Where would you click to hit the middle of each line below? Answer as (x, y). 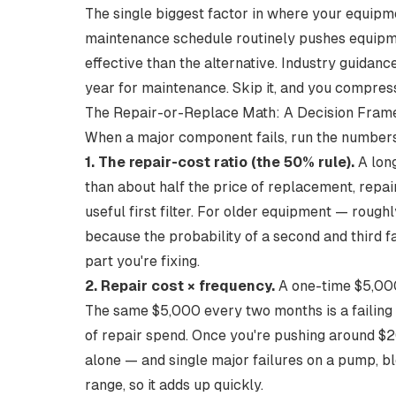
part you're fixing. (142, 261)
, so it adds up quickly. (193, 385)
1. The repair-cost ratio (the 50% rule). (220, 162)
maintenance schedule (159, 38)
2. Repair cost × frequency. (180, 286)
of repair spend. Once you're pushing (207, 335)
